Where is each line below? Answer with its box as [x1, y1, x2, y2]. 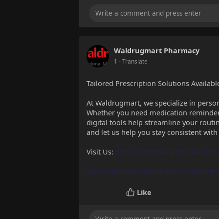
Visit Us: [87, 147, 115, 157]
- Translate [119, 57, 148, 66]
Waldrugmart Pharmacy [114, 45, 199, 56]
